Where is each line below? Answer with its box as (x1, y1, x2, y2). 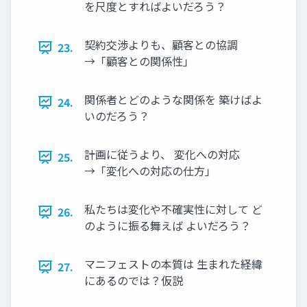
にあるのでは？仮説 (84, 272, 183, 289)
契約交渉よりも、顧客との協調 (84, 36, 238, 53)
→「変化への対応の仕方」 (84, 162, 216, 180)
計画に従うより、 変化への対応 (84, 146, 240, 163)
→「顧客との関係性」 (84, 53, 194, 70)
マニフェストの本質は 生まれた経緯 (84, 256, 262, 273)
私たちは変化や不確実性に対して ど (84, 201, 262, 218)
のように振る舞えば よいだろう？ (84, 217, 251, 234)
